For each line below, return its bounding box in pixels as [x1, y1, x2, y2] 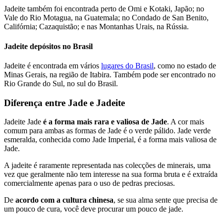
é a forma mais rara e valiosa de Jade [43, 117, 167, 126]
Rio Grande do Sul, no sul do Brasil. [4, 79, 118, 88]
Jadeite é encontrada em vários [4, 61, 101, 70]
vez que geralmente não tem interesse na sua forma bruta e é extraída [4, 170, 218, 179]
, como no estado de [154, 61, 216, 70]
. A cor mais [167, 117, 204, 126]
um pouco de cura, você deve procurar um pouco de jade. [4, 205, 183, 214]
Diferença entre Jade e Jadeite [4, 97, 125, 108]
